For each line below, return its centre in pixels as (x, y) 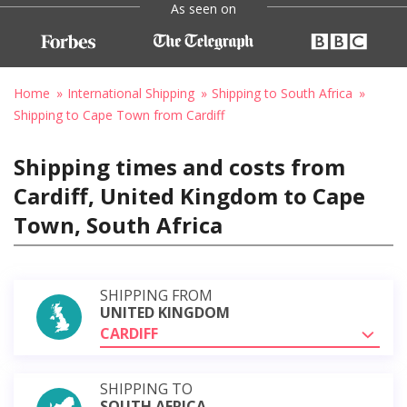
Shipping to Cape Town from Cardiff (119, 114)
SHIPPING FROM (156, 295)
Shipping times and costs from (179, 166)
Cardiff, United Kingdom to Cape (189, 195)
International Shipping (131, 93)
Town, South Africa (118, 224)
